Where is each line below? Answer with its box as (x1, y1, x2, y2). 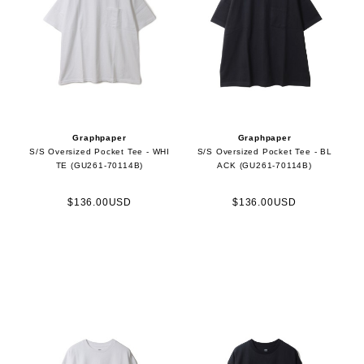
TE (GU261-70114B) (55, 161, 144, 171)
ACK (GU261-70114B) (217, 161, 312, 171)
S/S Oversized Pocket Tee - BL (197, 147, 332, 157)
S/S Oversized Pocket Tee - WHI (29, 147, 170, 157)
